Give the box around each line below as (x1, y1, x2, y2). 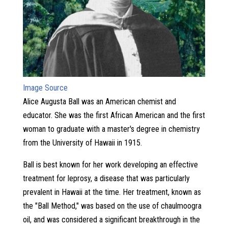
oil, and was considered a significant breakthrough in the (22, 214, 200, 224)
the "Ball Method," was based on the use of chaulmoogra (22, 201, 202, 211)
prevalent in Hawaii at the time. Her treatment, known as (22, 187, 201, 197)
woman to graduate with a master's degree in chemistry (22, 124, 200, 134)
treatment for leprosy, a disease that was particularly (22, 173, 190, 183)
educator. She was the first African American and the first (22, 110, 205, 120)
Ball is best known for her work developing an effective (22, 159, 198, 169)
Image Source (22, 82, 68, 93)
